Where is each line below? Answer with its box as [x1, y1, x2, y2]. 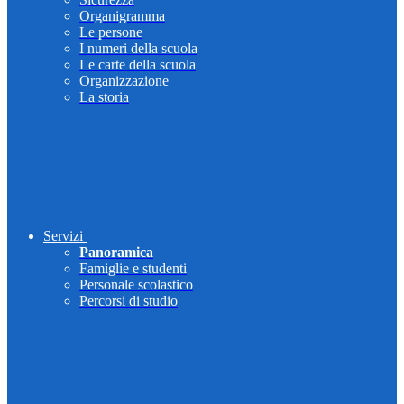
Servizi [43, 228, 83, 244]
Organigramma [79, 8, 165, 24]
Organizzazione [79, 73, 169, 89]
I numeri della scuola [79, 41, 197, 57]
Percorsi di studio [79, 293, 178, 309]
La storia [79, 89, 129, 106]
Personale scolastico [79, 277, 193, 293]
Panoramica [79, 244, 153, 261]
